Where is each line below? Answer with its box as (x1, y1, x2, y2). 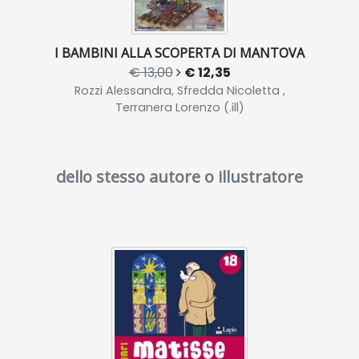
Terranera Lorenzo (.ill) (115, 99, 244, 115)
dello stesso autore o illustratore (56, 166, 303, 188)
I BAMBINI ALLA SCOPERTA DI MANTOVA (54, 44, 305, 62)
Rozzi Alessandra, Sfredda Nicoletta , (74, 83, 285, 99)
